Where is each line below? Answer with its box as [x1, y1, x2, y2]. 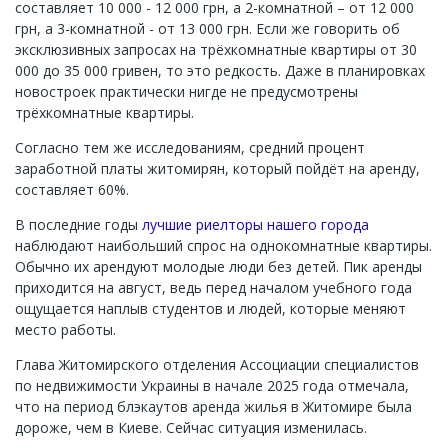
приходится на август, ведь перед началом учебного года [15, 278, 412, 297]
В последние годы [15, 215, 142, 234]
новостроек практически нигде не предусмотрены [15, 82, 358, 101]
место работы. [15, 320, 116, 339]
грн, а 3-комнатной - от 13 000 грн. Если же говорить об [15, 19, 400, 38]
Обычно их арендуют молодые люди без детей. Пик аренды [15, 257, 422, 276]
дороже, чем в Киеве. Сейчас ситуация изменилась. [15, 418, 367, 437]
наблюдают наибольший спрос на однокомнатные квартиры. [15, 236, 432, 255]
